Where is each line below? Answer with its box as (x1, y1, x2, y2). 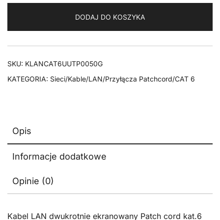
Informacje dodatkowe (12, 151, 107, 162)
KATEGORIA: (7, 74, 50, 83)
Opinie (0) (12, 175, 54, 186)
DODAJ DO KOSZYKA (75, 12, 145, 21)
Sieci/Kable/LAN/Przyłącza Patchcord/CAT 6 (50, 74, 195, 83)
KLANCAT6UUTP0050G (25, 59, 103, 68)
